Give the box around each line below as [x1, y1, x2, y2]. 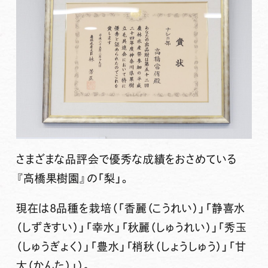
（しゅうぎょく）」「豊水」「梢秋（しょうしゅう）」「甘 [16, 240, 247, 252]
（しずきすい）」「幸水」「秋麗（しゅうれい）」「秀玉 [16, 221, 248, 233]
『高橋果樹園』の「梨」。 [16, 173, 130, 184]
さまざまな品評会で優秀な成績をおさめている [16, 154, 237, 165]
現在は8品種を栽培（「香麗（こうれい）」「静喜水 [16, 202, 246, 214]
